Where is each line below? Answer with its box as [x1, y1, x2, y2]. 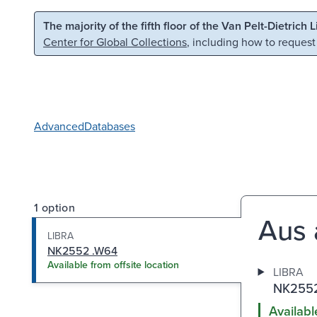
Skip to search [146, 16, 216, 32]
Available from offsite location [47, 257, 179, 272]
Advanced [34, 117, 84, 134]
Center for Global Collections [43, 34, 187, 50]
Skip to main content [19, 16, 121, 32]
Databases [84, 117, 135, 134]
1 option [34, 199, 76, 215]
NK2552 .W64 [47, 242, 117, 258]
